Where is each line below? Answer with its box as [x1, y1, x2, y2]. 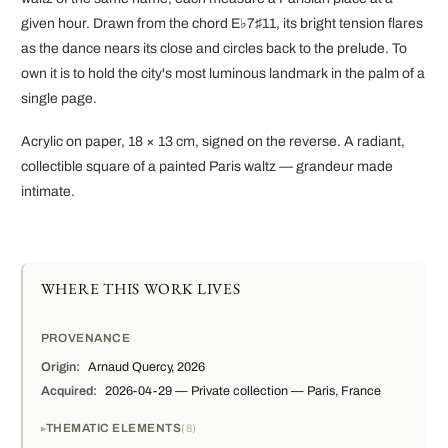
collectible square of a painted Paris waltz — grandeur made [21, 158, 393, 174]
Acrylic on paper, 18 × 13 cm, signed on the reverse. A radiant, [21, 133, 405, 149]
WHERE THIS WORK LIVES [40, 278, 241, 300]
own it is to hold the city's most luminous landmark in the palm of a [21, 66, 425, 82]
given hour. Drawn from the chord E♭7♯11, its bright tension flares [21, 16, 423, 32]
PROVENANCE [40, 332, 131, 345]
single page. [21, 91, 97, 107]
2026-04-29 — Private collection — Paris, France [102, 384, 382, 399]
